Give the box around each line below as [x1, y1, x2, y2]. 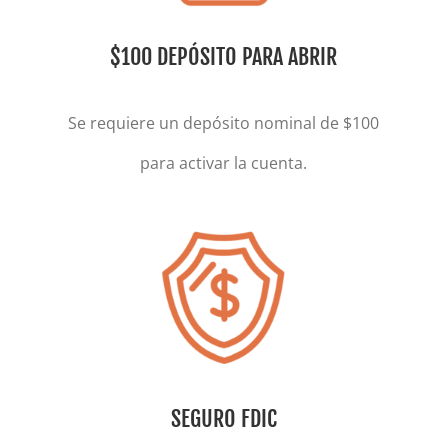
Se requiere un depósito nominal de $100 [68, 111, 380, 134]
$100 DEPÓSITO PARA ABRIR [110, 43, 338, 71]
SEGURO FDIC [170, 404, 277, 432]
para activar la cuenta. [140, 151, 308, 174]
